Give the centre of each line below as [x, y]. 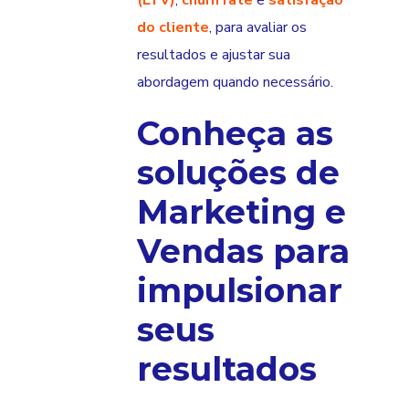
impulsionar [240, 291]
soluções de [238, 173]
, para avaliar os [258, 28]
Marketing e [241, 212]
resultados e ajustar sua [214, 55]
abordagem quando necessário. [235, 83]
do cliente [173, 28]
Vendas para [243, 252]
